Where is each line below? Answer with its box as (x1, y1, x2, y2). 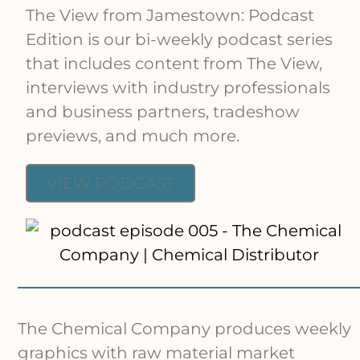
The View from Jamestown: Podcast (26, 6, 315, 26)
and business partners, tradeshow (26, 102, 301, 122)
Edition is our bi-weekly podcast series (26, 30, 333, 50)
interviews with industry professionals (26, 78, 331, 98)
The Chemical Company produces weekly (18, 319, 352, 339)
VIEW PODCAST (47, 174, 175, 194)
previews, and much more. (26, 126, 240, 146)
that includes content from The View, (26, 54, 323, 74)
